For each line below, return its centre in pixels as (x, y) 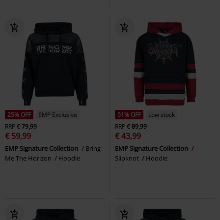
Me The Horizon (29, 158)
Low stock (162, 114)
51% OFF (129, 114)
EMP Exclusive (58, 114)
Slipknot (128, 158)
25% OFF (19, 114)
